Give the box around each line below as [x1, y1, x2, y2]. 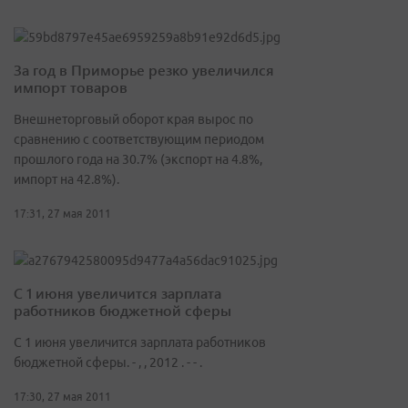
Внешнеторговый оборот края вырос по [14, 112, 253, 127]
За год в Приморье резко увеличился [14, 60, 274, 80]
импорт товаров [14, 77, 127, 97]
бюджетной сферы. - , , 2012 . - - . [14, 355, 202, 371]
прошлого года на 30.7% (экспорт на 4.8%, [14, 152, 262, 168]
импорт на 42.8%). [14, 172, 119, 188]
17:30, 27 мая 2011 [14, 391, 111, 403]
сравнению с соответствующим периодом [14, 132, 264, 148]
